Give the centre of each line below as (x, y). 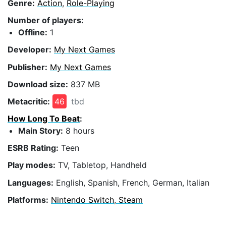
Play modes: (32, 165)
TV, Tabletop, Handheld (101, 165)
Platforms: (28, 200)
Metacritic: (29, 101)
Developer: (30, 50)
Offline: (33, 33)
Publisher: (27, 67)
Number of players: (46, 20)
